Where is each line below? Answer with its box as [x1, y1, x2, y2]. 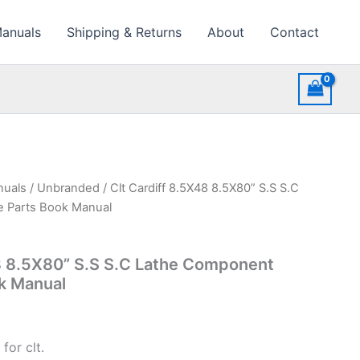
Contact [270, 24, 319, 40]
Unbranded [37, 181, 100, 195]
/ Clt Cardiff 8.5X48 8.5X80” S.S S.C [100, 181, 299, 195]
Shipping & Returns [67, 24, 182, 40]
